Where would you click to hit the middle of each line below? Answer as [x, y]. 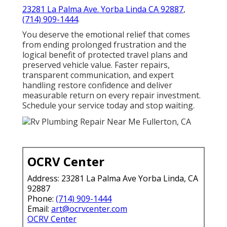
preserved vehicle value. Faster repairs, [96, 65]
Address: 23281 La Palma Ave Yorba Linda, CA [113, 178]
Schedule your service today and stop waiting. [108, 105]
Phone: [42, 198]
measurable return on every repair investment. [111, 95]
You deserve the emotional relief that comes [106, 34]
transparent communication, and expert [98, 75]
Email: [39, 209]
